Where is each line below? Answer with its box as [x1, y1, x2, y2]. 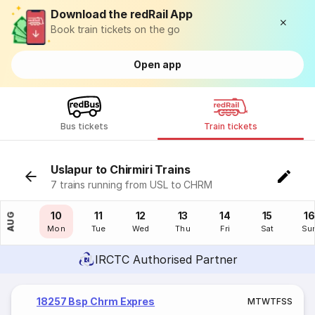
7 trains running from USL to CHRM [51, 179, 213, 191]
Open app [134, 58, 181, 70]
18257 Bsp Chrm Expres [37, 295, 155, 307]
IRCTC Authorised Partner [94, 252, 238, 266]
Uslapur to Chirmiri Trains [51, 162, 191, 176]
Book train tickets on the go [51, 23, 180, 35]
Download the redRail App [51, 7, 193, 21]
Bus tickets [60, 121, 109, 131]
